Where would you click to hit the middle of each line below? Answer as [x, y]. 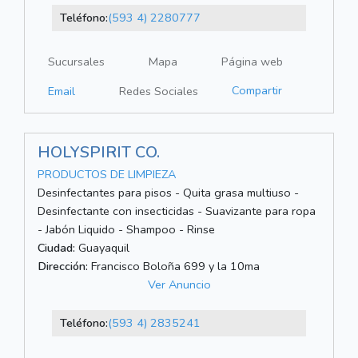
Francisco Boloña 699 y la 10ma [174, 267]
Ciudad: [56, 248]
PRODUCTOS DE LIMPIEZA [107, 175]
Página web [252, 62]
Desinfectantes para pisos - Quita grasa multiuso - [168, 193]
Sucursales [76, 62]
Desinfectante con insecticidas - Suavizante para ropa [177, 211]
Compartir [257, 91]
